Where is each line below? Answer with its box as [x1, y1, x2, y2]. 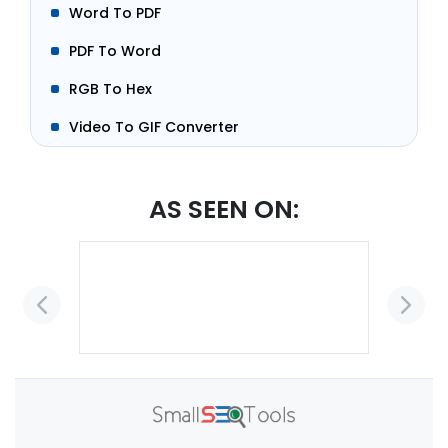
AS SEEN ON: [149, 192, 299, 227]
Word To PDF [69, 3, 161, 23]
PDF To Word [69, 41, 161, 61]
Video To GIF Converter [69, 117, 239, 137]
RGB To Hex [69, 79, 152, 99]
